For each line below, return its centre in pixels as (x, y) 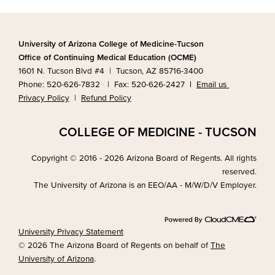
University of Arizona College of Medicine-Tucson (111, 44)
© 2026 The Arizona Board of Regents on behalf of (114, 246)
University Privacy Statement (71, 232)
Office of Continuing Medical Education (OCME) (107, 58)
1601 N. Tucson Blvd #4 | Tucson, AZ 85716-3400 (111, 71)
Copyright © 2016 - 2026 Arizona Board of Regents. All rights (144, 158)
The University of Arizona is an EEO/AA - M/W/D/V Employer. (145, 185)
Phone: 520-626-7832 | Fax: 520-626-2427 (102, 85)
